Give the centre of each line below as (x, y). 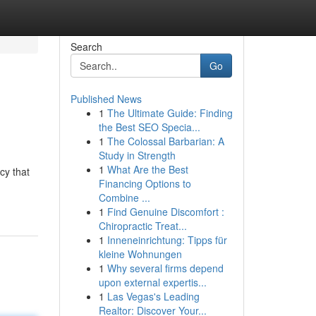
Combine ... (124, 197)
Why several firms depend (165, 268)
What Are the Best (147, 169)
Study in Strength (137, 155)
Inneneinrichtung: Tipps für (167, 240)
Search (86, 47)
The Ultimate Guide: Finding (170, 113)
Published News (106, 99)
